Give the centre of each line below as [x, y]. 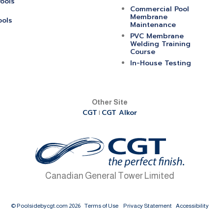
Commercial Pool [159, 9]
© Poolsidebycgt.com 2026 [48, 206]
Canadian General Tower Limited [110, 176]
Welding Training [160, 44]
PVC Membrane [157, 36]
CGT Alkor [120, 112]
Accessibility [192, 206]
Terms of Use [102, 206]
